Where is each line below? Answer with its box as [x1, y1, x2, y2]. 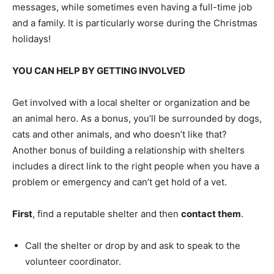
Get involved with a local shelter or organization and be [12, 96, 250, 108]
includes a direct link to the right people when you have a [12, 160, 259, 172]
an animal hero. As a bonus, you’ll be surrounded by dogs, [12, 112, 262, 124]
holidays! [12, 32, 51, 45]
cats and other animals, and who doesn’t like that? [12, 128, 227, 140]
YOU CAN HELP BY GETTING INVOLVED [12, 64, 185, 76]
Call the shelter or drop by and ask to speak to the [25, 239, 240, 251]
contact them [181, 207, 241, 220]
